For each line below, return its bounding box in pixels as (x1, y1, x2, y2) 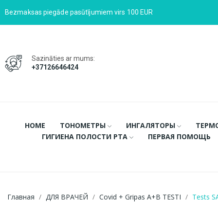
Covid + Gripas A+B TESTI (99, 192, 181, 201)
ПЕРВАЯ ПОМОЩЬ (147, 131, 211, 141)
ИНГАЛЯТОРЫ (126, 120, 175, 130)
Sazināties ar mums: (32, 54, 95, 62)
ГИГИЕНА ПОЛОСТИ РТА (41, 131, 127, 141)
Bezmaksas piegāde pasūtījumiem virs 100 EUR (5, 8, 153, 16)
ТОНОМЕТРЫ (59, 120, 106, 130)
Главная (7, 192, 35, 201)
